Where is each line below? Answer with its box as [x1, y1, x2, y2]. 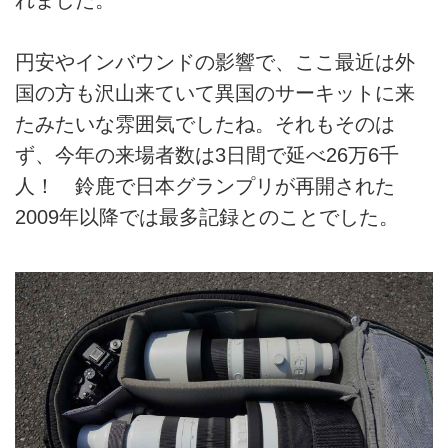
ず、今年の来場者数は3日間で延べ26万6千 [15, 144, 399, 167]
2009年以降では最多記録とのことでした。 [15, 206, 399, 229]
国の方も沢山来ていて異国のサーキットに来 [15, 82, 415, 105]
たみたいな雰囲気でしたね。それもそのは [15, 113, 395, 136]
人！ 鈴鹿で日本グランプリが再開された [15, 175, 395, 198]
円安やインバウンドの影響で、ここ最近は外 [15, 51, 415, 74]
